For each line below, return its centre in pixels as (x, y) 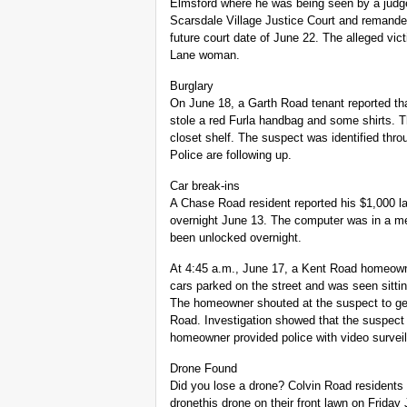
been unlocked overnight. (236, 238)
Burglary (192, 86)
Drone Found (203, 369)
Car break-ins (205, 186)
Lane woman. (205, 55)
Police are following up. (231, 155)
